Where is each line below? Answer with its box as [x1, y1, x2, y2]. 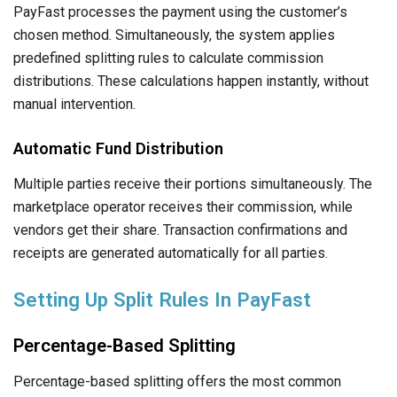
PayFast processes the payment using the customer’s [13, 3, 347, 20]
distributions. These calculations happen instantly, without [13, 72, 369, 90]
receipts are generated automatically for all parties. [13, 244, 328, 261]
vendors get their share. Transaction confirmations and [13, 221, 347, 238]
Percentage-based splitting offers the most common [13, 372, 341, 390]
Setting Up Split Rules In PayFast [13, 287, 311, 311]
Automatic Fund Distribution [13, 138, 223, 158]
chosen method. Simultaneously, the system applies [13, 26, 335, 43]
